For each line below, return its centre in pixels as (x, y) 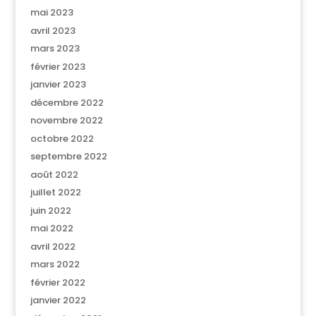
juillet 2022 (55, 192)
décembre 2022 (67, 102)
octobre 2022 (62, 138)
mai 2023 (51, 12)
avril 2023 (53, 30)
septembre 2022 (68, 156)
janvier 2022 (58, 300)
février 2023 (57, 66)
